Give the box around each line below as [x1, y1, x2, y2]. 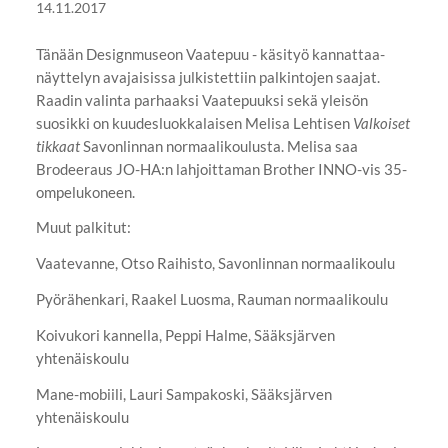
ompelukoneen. [35, 182, 138, 201]
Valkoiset [352, 113, 410, 132]
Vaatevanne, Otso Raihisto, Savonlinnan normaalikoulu [35, 254, 395, 273]
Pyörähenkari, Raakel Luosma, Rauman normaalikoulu [35, 289, 388, 308]
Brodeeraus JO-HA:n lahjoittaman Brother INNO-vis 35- [35, 159, 407, 178]
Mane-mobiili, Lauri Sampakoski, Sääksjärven [35, 384, 332, 403]
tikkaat [35, 136, 80, 155]
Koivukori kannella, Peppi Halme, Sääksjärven [35, 325, 335, 344]
